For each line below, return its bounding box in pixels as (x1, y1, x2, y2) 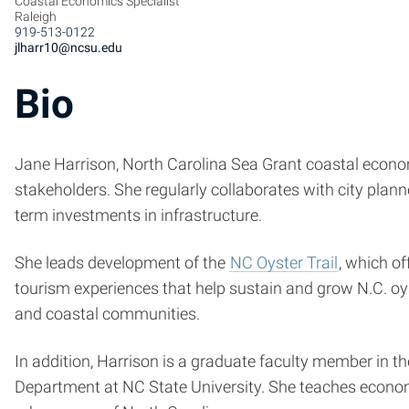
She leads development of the (15, 254, 229, 273)
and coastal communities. (15, 305, 200, 324)
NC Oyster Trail (230, 254, 338, 273)
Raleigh (15, 8, 57, 24)
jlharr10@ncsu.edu (15, 39, 122, 55)
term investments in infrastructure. (15, 206, 262, 225)
